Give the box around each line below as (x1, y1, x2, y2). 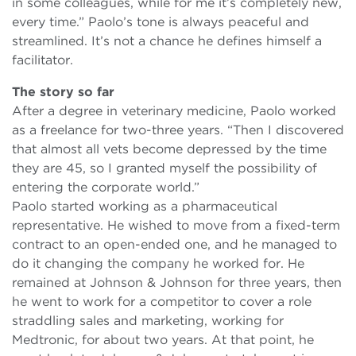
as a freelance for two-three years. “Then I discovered (12, 122, 344, 138)
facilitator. (12, 52, 73, 68)
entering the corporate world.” (12, 180, 199, 195)
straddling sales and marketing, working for (12, 313, 284, 329)
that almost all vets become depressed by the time (12, 141, 327, 157)
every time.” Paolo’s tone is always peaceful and (12, 14, 309, 30)
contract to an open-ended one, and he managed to (12, 237, 337, 253)
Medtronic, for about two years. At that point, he (12, 332, 314, 348)
